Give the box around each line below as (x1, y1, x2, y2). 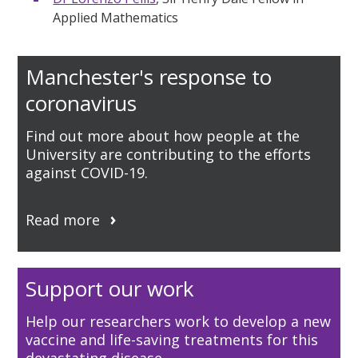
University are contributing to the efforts (26, 144, 312, 164)
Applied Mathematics (53, 8, 179, 26)
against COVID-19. (26, 162, 153, 182)
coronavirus (26, 88, 137, 117)
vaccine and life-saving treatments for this (26, 329, 319, 349)
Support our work (26, 273, 195, 303)
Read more (26, 209, 101, 229)
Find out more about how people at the (26, 125, 300, 145)
